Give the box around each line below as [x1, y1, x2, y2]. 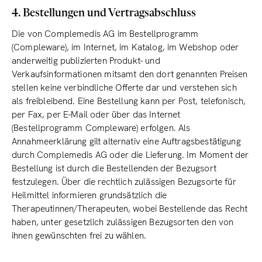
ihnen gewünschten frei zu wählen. [12, 230, 147, 242]
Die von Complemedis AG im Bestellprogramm [12, 28, 199, 40]
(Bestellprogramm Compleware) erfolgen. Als [12, 122, 191, 134]
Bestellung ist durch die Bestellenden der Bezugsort [12, 163, 216, 174]
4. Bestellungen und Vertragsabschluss [12, 8, 196, 19]
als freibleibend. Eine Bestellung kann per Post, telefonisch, [12, 95, 246, 107]
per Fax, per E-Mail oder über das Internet [12, 109, 181, 120]
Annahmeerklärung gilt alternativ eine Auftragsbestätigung [12, 136, 241, 147]
